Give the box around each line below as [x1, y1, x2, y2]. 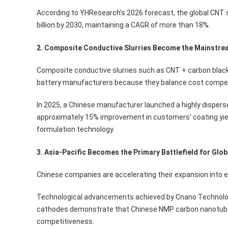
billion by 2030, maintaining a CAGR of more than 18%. [37, 21, 210, 29]
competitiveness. [37, 217, 94, 225]
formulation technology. [37, 125, 115, 133]
